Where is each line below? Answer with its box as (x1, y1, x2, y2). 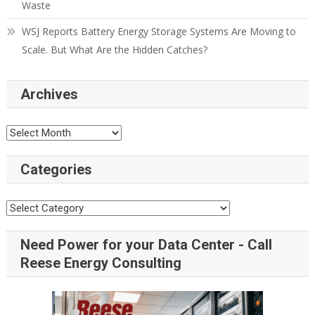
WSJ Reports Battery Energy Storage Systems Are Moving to (21, 25, 296, 39)
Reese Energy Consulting (20, 255, 181, 272)
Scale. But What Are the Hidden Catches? (21, 43, 207, 57)
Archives (20, 86, 78, 103)
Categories (20, 161, 92, 179)
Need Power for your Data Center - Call (20, 236, 272, 254)
